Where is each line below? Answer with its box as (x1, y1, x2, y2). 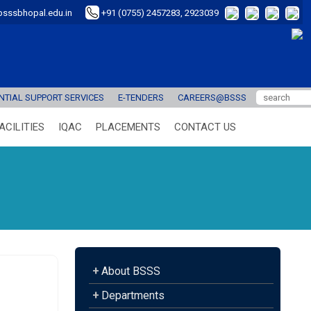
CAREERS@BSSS (178, 92, 246, 103)
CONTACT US (174, 121, 236, 133)
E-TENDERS (118, 92, 164, 103)
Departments (101, 289, 165, 302)
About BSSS (101, 264, 160, 278)
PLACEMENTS (96, 121, 160, 133)
